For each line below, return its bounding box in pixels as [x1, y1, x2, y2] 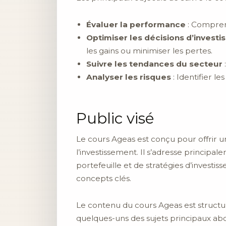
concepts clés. [76, 174, 131, 184]
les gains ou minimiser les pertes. [86, 45, 212, 55]
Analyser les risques [86, 72, 171, 82]
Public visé [76, 109, 154, 128]
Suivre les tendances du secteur [86, 59, 222, 69]
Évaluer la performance [86, 19, 186, 29]
